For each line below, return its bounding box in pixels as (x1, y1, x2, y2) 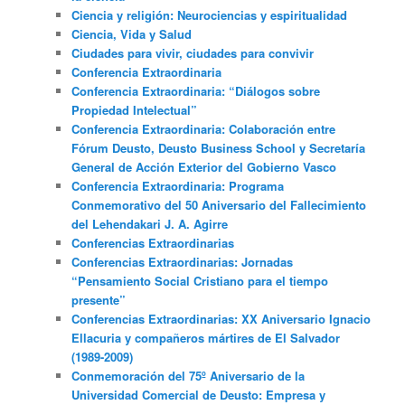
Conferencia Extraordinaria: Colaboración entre (71, 119, 336, 137)
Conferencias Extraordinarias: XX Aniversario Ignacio (71, 309, 372, 327)
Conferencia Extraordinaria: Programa (71, 176, 285, 194)
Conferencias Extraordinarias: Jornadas (71, 252, 294, 270)
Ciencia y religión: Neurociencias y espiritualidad (71, 5, 348, 24)
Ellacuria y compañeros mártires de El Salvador (71, 328, 341, 346)
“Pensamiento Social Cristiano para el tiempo (71, 271, 329, 289)
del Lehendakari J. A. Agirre (71, 214, 229, 232)
